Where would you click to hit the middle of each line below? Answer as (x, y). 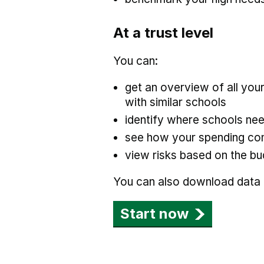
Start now (154, 214)
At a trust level (163, 33)
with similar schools (176, 102)
